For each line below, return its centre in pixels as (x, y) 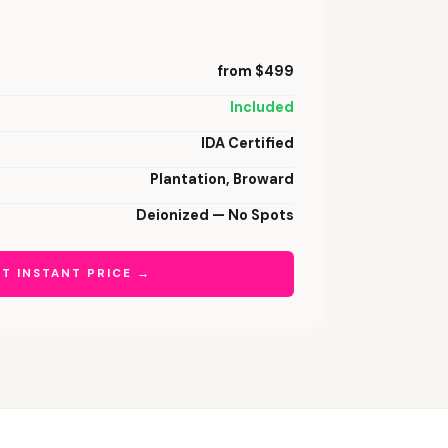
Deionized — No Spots (215, 215)
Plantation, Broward (222, 179)
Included (262, 107)
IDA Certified (247, 143)
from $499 (255, 71)
